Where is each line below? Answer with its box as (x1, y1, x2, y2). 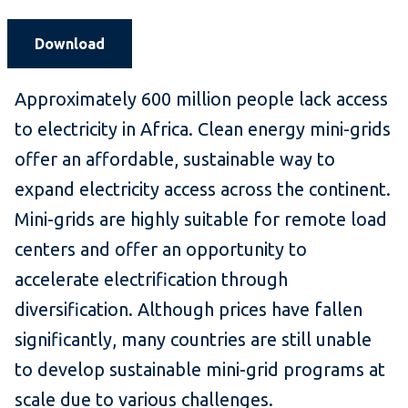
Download (35, 36, 105, 53)
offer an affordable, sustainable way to (15, 148, 335, 170)
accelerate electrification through (15, 269, 288, 291)
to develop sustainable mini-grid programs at (15, 359, 385, 381)
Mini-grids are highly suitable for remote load (15, 209, 387, 230)
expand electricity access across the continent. (15, 178, 391, 200)
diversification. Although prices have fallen (15, 299, 362, 321)
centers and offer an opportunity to (15, 239, 307, 260)
